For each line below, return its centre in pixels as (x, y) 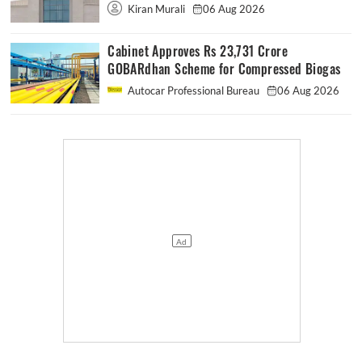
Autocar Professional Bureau (194, 90)
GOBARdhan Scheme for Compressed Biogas (224, 69)
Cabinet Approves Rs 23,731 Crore (198, 51)
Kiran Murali (157, 9)
